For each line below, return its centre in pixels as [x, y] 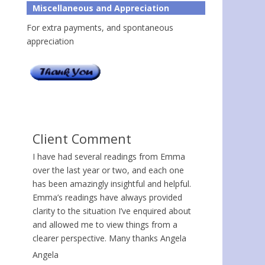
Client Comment [82, 138]
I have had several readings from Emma [109, 156]
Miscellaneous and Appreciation [101, 8]
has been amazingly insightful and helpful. [112, 183]
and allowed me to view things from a [105, 224]
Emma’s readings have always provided [107, 197]
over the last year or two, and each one [108, 170]
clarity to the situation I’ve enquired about [112, 211]
